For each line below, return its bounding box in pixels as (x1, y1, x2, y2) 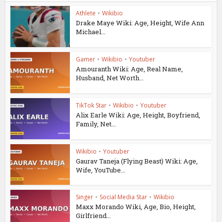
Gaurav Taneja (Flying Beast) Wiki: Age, (76, 156, 198, 166)
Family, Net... (76, 119, 116, 128)
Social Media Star (100, 193, 148, 202)
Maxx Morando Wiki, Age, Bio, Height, (76, 202, 196, 212)
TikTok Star (76, 101, 107, 110)
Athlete (76, 9, 96, 18)
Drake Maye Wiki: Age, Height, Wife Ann (76, 18, 205, 28)
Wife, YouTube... (76, 165, 126, 174)
